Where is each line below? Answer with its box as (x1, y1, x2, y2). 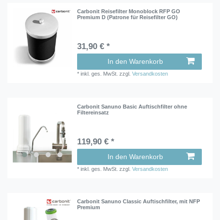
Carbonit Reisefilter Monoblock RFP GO (77, 8, 181, 15)
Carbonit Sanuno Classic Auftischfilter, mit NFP (77, 198, 200, 204)
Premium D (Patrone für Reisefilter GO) (77, 14, 178, 21)
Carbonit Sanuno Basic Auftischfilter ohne (77, 103, 188, 110)
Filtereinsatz (77, 109, 110, 115)
